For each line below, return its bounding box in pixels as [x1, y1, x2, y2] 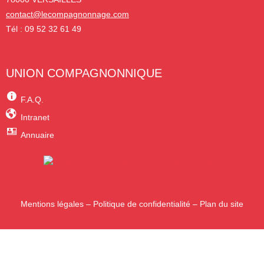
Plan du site [200, 199, 243, 209]
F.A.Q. [20, 94, 44, 104]
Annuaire [20, 130, 54, 140]
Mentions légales [21, 199, 84, 209]
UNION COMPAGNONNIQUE [6, 66, 162, 80]
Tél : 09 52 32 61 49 [6, 24, 81, 34]
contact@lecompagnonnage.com [6, 9, 129, 19]
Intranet [20, 112, 49, 122]
